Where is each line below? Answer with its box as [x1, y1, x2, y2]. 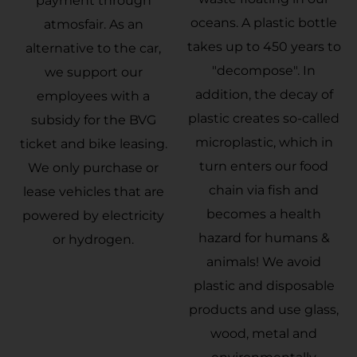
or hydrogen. [53, 232, 134, 247]
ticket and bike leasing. [19, 136, 167, 151]
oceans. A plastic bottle [190, 15, 337, 30]
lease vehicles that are [22, 184, 164, 199]
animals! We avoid [206, 254, 321, 269]
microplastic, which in [194, 135, 333, 150]
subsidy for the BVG [30, 112, 156, 127]
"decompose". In [212, 63, 316, 78]
